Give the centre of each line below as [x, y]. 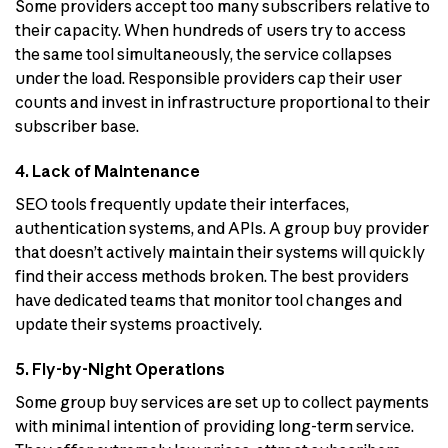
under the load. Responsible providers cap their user [208, 78]
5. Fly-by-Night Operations [120, 369]
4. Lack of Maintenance [107, 171]
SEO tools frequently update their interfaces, [182, 204]
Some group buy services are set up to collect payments [222, 402]
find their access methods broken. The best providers [212, 276]
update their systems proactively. [138, 324]
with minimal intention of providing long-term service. [214, 426]
